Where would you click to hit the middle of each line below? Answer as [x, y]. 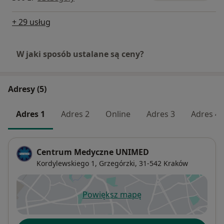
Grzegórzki [117, 163]
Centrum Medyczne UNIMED [93, 152]
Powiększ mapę [112, 195]
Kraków [176, 163]
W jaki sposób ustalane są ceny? [80, 54]
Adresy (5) [27, 89]
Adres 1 [30, 114]
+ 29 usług [31, 22]
